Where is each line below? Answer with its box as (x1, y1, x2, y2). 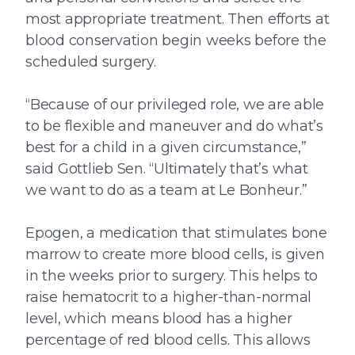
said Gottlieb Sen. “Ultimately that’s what (25, 160, 308, 178)
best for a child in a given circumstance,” (25, 139, 307, 157)
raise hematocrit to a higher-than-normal (25, 288, 311, 307)
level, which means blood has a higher (25, 310, 292, 328)
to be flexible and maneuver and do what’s (25, 117, 323, 136)
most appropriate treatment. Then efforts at (25, 10, 330, 29)
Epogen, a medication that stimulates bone (25, 224, 327, 242)
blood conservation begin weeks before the (25, 32, 326, 50)
